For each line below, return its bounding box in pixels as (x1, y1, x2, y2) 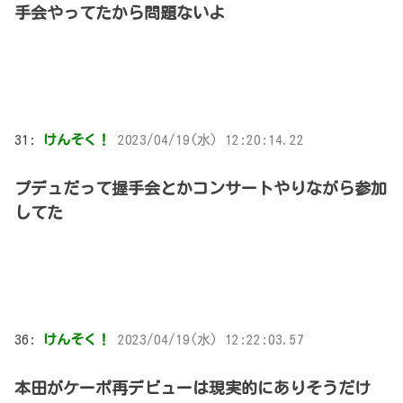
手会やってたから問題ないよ (14, 4, 225, 21)
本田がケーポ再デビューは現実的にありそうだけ (14, 379, 371, 396)
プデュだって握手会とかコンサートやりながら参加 (14, 179, 387, 196)
